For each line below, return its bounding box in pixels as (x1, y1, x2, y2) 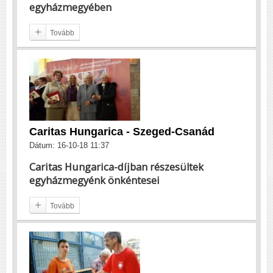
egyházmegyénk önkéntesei (29, 173, 160, 187)
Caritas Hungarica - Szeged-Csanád (29, 126, 214, 138)
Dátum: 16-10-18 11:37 (29, 141, 109, 151)
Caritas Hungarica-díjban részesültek (29, 160, 204, 174)
